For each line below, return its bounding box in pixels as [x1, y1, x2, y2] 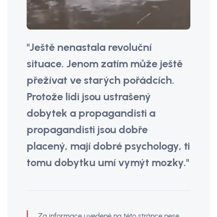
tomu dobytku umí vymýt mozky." [27, 156, 189, 170]
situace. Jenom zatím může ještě [27, 57, 183, 71]
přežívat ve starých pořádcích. [27, 74, 174, 87]
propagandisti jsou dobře [27, 123, 148, 137]
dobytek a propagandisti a [27, 107, 155, 120]
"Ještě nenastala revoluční [27, 41, 152, 54]
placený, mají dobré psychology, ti [27, 139, 190, 153]
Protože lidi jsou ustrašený [27, 90, 151, 104]
